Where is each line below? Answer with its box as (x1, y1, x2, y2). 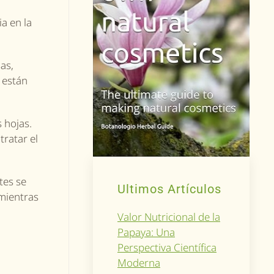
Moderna (117, 255, 160, 270)
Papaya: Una (117, 224, 175, 239)
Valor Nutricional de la (117, 209, 220, 224)
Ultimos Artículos (117, 181, 221, 196)
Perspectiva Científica (117, 240, 217, 254)
